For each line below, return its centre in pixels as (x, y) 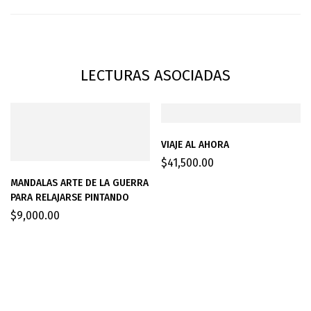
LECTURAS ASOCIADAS (155, 75)
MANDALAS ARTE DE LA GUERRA (79, 183)
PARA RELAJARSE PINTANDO (70, 197)
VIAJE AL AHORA (195, 144)
